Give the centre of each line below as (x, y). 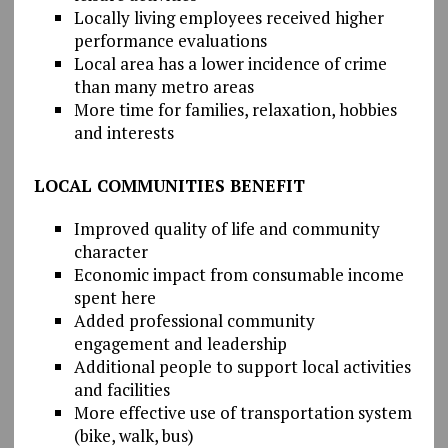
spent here (114, 297)
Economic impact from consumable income (238, 274)
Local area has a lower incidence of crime (230, 63)
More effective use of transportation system (242, 412)
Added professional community (194, 320)
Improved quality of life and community (226, 228)
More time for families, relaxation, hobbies (235, 109)
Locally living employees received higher (228, 17)
